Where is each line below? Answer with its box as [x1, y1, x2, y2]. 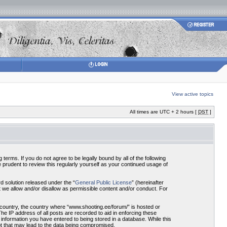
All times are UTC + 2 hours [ [130, 109, 198, 115]
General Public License [74, 179, 132, 185]
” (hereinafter [131, 179, 164, 185]
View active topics [172, 91, 213, 97]
